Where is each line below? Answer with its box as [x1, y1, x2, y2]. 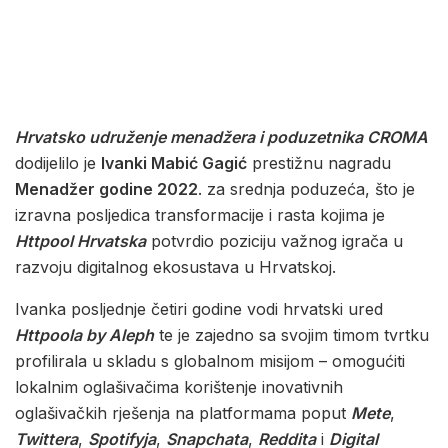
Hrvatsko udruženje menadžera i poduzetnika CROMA [15, 127, 428, 148]
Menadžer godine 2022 [15, 179, 198, 200]
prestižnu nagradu [247, 153, 391, 174]
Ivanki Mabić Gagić [101, 153, 247, 174]
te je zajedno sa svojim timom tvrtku [154, 325, 429, 346]
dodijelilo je [15, 153, 101, 174]
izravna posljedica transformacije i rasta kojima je [15, 205, 385, 226]
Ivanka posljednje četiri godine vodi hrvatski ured [15, 299, 383, 320]
